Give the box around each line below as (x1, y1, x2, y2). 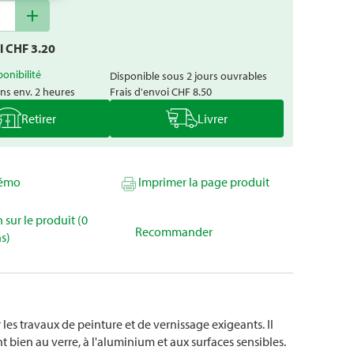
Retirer (21, 111, 56, 126)
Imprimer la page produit (138, 174, 269, 190)
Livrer (198, 111, 228, 126)
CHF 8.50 (171, 84, 212, 99)
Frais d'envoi (110, 84, 171, 99)
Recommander (135, 224, 213, 239)
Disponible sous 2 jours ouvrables (110, 68, 267, 83)
